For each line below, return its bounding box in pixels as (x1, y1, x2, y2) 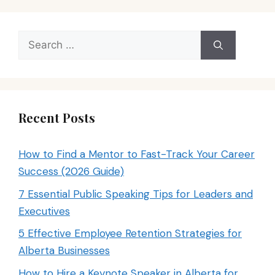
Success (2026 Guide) (18, 165, 124, 179)
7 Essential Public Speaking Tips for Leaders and (18, 187, 253, 201)
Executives (18, 204, 70, 218)
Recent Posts (18, 109, 95, 126)
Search (18, 32, 52, 46)
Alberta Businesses (18, 244, 110, 258)
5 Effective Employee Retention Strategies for (18, 227, 242, 241)
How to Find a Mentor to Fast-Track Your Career (18, 147, 255, 161)
